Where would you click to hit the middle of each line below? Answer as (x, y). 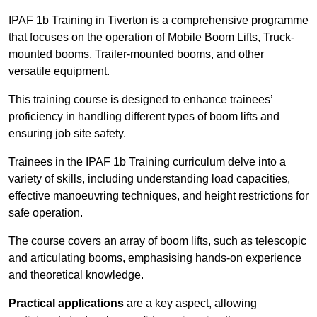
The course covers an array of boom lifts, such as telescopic (157, 241)
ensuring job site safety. (67, 134)
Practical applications (66, 304)
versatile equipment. (59, 71)
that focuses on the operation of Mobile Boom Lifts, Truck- (151, 38)
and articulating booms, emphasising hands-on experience (155, 258)
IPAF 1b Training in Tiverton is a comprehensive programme (158, 21)
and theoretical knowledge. (76, 275)
